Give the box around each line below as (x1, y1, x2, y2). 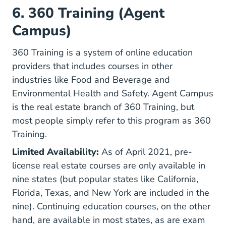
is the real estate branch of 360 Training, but (12, 100, 194, 113)
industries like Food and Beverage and (12, 73, 170, 86)
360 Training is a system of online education (12, 46, 193, 59)
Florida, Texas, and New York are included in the (12, 186, 209, 199)
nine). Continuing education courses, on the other (12, 200, 210, 212)
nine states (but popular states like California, (12, 173, 198, 185)
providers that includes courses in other (12, 60, 173, 72)
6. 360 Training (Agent (12, 3, 164, 23)
